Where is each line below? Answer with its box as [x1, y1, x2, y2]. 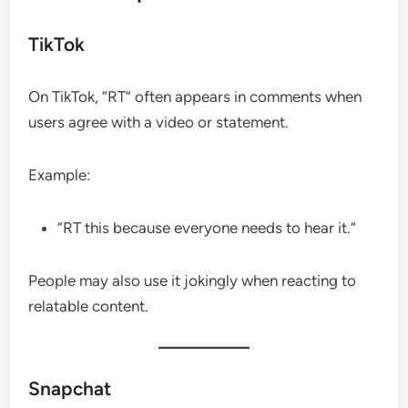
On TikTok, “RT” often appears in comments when [28, 87, 362, 106]
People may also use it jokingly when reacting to [28, 270, 357, 290]
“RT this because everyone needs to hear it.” [57, 218, 357, 237]
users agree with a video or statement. [28, 112, 290, 131]
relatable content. [28, 296, 149, 315]
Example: [28, 165, 91, 184]
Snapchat [28, 376, 112, 400]
